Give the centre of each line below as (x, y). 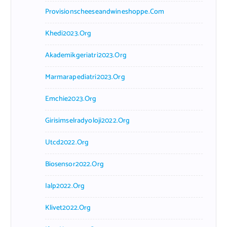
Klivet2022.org (68, 208)
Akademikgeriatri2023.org (86, 55)
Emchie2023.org (71, 99)
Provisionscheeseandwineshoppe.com (105, 12)
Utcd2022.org (67, 142)
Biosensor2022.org (74, 164)
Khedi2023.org (68, 33)
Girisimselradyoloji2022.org (87, 121)
